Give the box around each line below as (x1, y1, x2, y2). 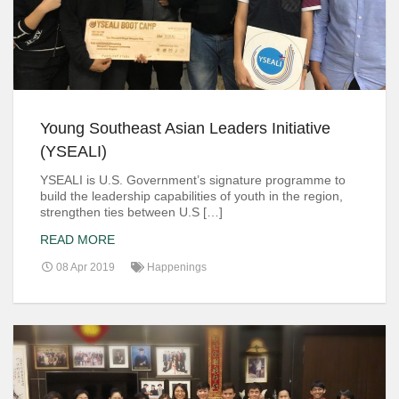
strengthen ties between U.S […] (40, 204, 223, 219)
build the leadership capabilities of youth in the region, (40, 188, 343, 203)
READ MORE (40, 232, 115, 247)
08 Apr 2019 (53, 260, 115, 273)
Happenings (147, 260, 207, 273)
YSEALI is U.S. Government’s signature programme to (40, 172, 346, 187)
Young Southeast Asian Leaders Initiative (40, 118, 330, 137)
